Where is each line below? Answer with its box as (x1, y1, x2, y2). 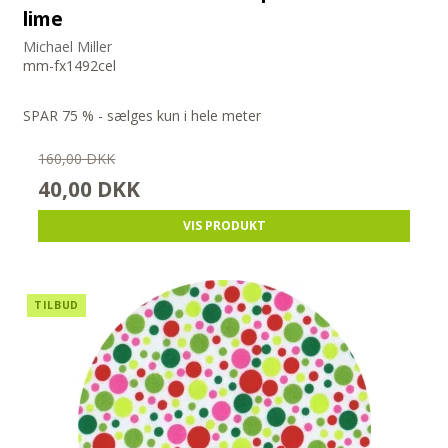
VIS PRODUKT (182, 217, 266, 235)
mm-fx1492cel (23, 56, 117, 76)
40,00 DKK (38, 175, 141, 204)
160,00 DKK (38, 149, 116, 169)
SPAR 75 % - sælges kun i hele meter (23, 106, 262, 126)
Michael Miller (23, 37, 113, 57)
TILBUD (34, 298, 79, 313)
